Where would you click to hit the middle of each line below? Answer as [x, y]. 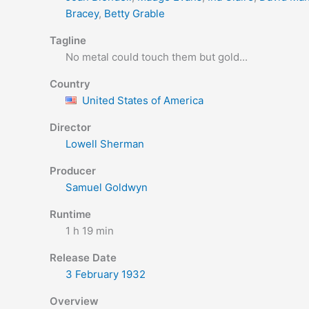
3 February [92, 274]
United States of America [142, 100]
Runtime [70, 214]
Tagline [68, 40]
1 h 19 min [89, 231]
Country [70, 84]
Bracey [82, 13]
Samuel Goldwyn [106, 187]
